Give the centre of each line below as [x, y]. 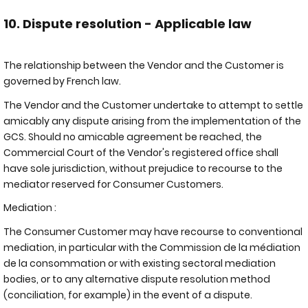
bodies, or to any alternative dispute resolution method [137, 279]
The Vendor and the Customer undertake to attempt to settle [153, 105]
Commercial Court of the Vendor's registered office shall [141, 152]
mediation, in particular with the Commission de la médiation [152, 247]
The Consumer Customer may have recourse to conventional [153, 231]
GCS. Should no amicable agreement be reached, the [133, 136]
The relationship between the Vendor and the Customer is [144, 65]
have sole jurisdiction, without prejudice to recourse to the [143, 168]
